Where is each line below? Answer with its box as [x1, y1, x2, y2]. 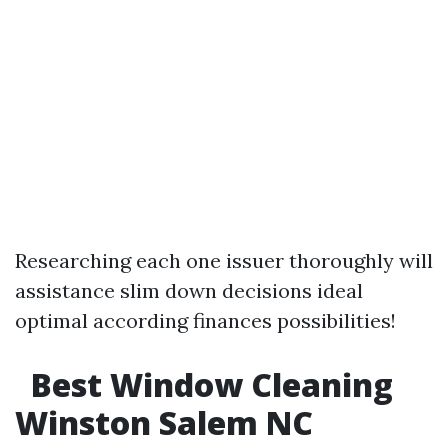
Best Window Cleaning [23, 363, 393, 406]
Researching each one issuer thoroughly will [15, 248, 433, 273]
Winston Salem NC [15, 401, 313, 444]
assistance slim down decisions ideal [15, 278, 363, 303]
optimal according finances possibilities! [15, 308, 396, 333]
